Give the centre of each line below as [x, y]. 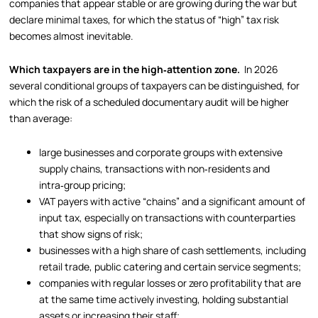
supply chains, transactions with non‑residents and [155, 168]
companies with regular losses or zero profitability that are [170, 283]
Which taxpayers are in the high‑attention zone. [127, 70]
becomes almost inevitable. [72, 35]
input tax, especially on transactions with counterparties [168, 217]
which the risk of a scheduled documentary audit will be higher [149, 102]
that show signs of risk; [91, 234]
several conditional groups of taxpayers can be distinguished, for [155, 86]
